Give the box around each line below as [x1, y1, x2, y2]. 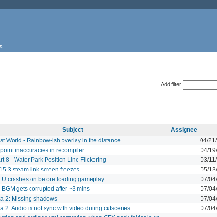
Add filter [160, 81, 181, 87]
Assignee [171, 126, 197, 133]
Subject [62, 126, 83, 133]
